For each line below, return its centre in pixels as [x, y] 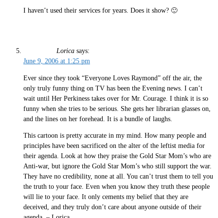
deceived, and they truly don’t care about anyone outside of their [112, 207]
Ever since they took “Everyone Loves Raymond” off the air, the [113, 78]
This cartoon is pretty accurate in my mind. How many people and [115, 136]
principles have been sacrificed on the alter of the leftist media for [114, 146]
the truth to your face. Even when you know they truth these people [117, 187]
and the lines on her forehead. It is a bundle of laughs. [98, 119]
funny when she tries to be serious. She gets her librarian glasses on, [117, 109]
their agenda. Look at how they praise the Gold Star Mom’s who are [117, 156]
